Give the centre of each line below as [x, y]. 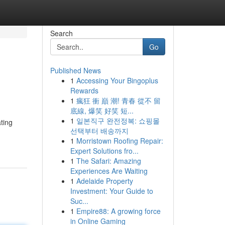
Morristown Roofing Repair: [120, 141]
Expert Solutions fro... [104, 151]
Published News [75, 70]
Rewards [84, 90]
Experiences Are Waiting [109, 171]
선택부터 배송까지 [99, 131]
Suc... [79, 201]
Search [61, 33]
